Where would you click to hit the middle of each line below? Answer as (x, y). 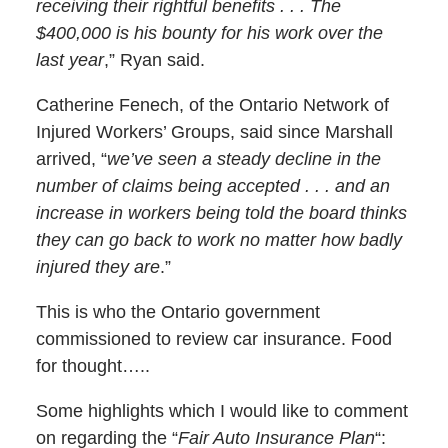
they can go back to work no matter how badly (218, 239)
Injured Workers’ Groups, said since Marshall (214, 131)
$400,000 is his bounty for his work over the (209, 32)
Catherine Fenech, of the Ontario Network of (212, 104)
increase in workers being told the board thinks (221, 212)
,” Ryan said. (154, 59)
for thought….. (92, 365)
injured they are (97, 266)
